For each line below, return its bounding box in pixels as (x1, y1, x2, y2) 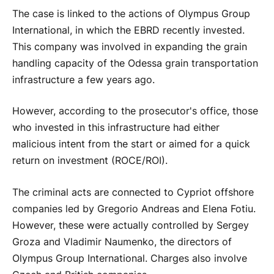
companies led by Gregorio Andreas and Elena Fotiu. (12, 202, 256, 215)
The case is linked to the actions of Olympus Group (12, 7, 250, 20)
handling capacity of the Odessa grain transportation (12, 57, 258, 69)
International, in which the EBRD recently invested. (12, 24, 245, 36)
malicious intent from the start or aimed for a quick (12, 138, 250, 150)
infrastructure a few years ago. (12, 73, 155, 86)
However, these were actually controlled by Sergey (12, 219, 249, 231)
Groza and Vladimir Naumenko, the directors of (12, 235, 232, 248)
